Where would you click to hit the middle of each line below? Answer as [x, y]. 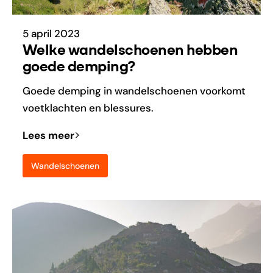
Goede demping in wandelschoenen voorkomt [134, 91]
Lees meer [48, 136]
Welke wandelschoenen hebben [130, 50]
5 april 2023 [51, 33]
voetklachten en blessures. [88, 108]
